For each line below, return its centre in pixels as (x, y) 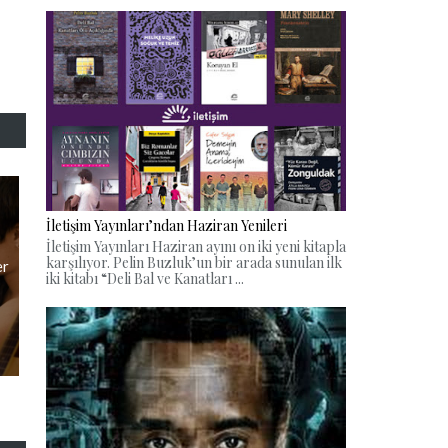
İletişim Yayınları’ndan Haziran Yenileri (166, 226)
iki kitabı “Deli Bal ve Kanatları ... (145, 278)
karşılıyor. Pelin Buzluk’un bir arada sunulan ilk (194, 262)
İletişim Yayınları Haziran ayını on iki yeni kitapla (196, 246)
